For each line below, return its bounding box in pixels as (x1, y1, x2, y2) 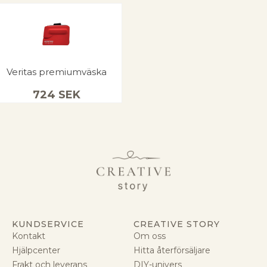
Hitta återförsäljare (133, 244, 210, 256)
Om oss (133, 230, 166, 241)
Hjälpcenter (12, 244, 60, 256)
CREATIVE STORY (133, 218, 220, 229)
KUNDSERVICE (12, 218, 84, 229)
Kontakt (12, 230, 45, 241)
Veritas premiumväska (6, 66, 107, 77)
